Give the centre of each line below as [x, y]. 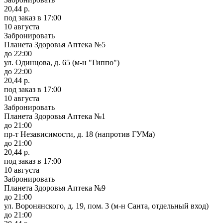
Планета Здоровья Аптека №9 [55, 188]
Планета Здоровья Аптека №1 [55, 116]
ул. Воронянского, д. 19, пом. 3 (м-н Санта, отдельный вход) [106, 206]
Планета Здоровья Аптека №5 [55, 44]
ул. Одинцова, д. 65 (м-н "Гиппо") [62, 62]
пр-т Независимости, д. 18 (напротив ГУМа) [79, 134]
